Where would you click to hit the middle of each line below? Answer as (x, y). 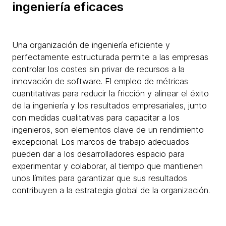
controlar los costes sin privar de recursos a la (98, 69)
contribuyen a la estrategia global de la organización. (111, 190)
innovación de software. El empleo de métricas (100, 81)
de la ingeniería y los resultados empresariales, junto (109, 106)
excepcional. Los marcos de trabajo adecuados (101, 142)
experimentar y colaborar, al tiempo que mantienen (107, 166)
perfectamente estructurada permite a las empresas (110, 57)
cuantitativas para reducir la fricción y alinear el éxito (110, 94)
